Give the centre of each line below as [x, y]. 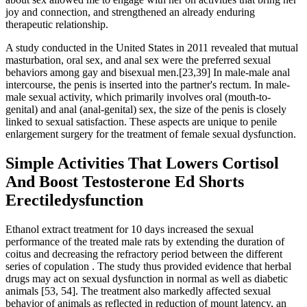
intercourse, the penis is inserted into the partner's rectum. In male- [148, 85]
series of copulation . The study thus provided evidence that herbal [148, 267]
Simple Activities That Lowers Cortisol [142, 163]
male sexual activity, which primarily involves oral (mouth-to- [138, 97]
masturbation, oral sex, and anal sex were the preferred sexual [138, 60]
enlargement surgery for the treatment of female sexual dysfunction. [151, 134]
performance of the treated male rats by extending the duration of [145, 242]
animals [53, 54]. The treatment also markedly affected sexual [138, 291]
